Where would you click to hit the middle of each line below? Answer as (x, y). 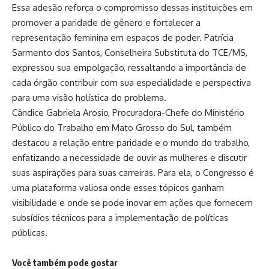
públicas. (30, 233)
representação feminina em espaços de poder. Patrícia (123, 38)
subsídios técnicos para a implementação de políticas (120, 218)
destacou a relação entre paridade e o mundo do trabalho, (131, 143)
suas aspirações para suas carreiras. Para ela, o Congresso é (133, 173)
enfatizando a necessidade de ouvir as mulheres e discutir (129, 158)
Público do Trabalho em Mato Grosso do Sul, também (122, 128)
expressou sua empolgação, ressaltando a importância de (129, 68)
